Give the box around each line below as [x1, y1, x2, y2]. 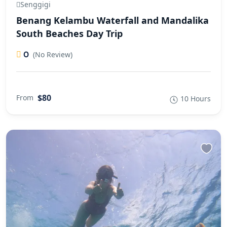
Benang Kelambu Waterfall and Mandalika [16, 14, 209, 26]
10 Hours [180, 93, 211, 103]
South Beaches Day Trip [16, 27, 123, 40]
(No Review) [33, 49, 72, 59]
